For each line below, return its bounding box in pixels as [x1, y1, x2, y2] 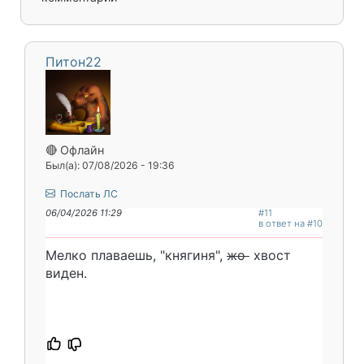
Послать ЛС [58, 187, 118, 200]
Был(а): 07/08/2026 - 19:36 [45, 158, 175, 171]
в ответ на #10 [258, 217, 323, 229]
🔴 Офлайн [45, 142, 104, 157]
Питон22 [45, 53, 102, 70]
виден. [45, 264, 87, 281]
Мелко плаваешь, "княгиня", [45, 246, 227, 263]
